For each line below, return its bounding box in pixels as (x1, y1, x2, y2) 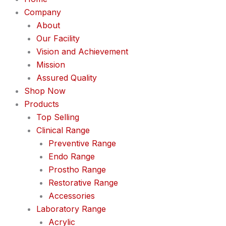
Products (24, 99, 59, 109)
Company (24, 7, 61, 17)
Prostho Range (48, 164, 106, 175)
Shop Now (24, 86, 66, 96)
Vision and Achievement (36, 46, 128, 56)
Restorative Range (48, 178, 118, 188)
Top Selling (36, 112, 79, 122)
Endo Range (48, 151, 95, 161)
